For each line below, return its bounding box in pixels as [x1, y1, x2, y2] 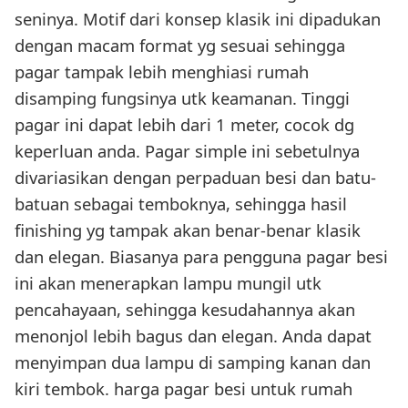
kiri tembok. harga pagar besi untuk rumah [15, 377, 352, 401]
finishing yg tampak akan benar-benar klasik [15, 219, 361, 242]
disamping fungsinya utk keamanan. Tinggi [15, 87, 350, 110]
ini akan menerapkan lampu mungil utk [15, 271, 321, 295]
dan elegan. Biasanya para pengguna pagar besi [15, 245, 388, 269]
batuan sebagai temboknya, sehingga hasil [15, 192, 347, 216]
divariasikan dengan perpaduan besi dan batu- [15, 166, 376, 189]
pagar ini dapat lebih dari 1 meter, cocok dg [15, 113, 354, 137]
